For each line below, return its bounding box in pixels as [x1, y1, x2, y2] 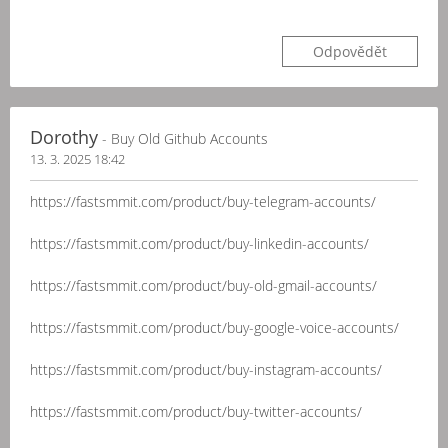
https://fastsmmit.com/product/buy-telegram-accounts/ [30, 192, 376, 211]
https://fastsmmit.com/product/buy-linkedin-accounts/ [30, 234, 369, 253]
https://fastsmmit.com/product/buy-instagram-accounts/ [30, 360, 382, 379]
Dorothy [30, 125, 98, 149]
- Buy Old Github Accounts [98, 129, 268, 148]
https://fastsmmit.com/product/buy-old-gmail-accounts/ [30, 276, 377, 295]
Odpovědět [313, 42, 387, 61]
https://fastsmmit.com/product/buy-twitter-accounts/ [30, 402, 362, 421]
